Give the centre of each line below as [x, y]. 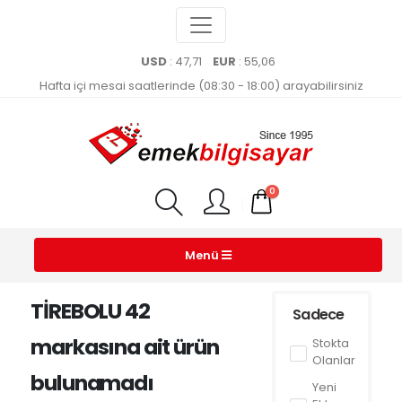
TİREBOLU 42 [90, 311]
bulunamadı [92, 383]
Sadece [319, 315]
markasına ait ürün [125, 347]
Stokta [331, 343]
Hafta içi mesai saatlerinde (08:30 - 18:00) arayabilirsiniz [201, 85]
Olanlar [334, 360]
